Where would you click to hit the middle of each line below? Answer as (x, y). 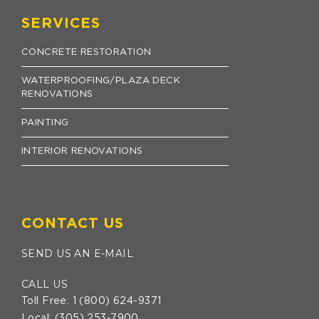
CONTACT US (73, 223)
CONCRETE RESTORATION (87, 52)
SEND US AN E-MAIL (78, 253)
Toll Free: (47, 301)
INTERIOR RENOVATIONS (82, 151)
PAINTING (45, 122)
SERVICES (61, 23)
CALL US (45, 284)
